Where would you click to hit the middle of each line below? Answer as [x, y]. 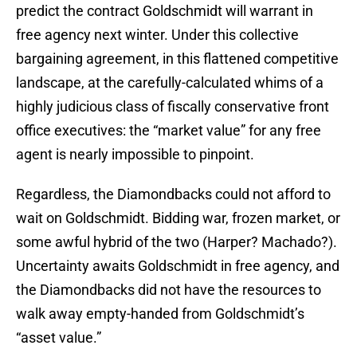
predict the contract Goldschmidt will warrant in [165, 11]
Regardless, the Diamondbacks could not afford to [173, 194]
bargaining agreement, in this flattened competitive [177, 59]
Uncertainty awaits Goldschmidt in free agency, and [178, 266]
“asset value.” [59, 338]
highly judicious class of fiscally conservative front [173, 107]
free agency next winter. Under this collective [157, 35]
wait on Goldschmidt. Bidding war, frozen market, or [178, 218]
